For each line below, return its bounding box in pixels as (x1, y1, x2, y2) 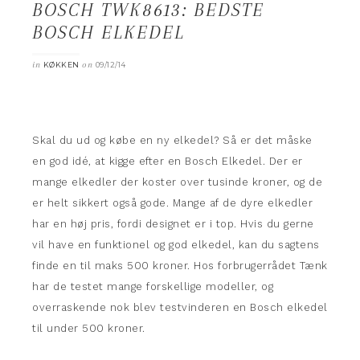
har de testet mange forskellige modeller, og (32, 280, 273, 292)
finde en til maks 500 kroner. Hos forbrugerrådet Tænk (32, 260, 328, 272)
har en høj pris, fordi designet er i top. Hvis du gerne (32, 218, 314, 230)
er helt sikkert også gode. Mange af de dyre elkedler (32, 197, 313, 209)
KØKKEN (43, 60, 80, 69)
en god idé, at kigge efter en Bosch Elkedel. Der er (32, 155, 303, 167)
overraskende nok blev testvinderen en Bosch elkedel (32, 301, 328, 313)
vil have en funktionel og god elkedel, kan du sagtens (32, 239, 320, 251)
